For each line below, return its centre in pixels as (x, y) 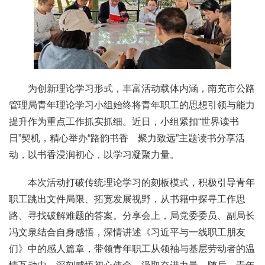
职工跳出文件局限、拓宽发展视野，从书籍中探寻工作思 (127, 199)
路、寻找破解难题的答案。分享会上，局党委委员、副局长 (132, 216)
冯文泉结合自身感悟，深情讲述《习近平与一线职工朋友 (127, 232)
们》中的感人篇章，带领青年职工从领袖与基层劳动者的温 (132, 249)
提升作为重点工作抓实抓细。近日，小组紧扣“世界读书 (124, 122)
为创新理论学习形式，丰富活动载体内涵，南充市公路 (141, 89)
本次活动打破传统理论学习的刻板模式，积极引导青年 (141, 183)
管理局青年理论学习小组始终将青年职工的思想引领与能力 (132, 105)
